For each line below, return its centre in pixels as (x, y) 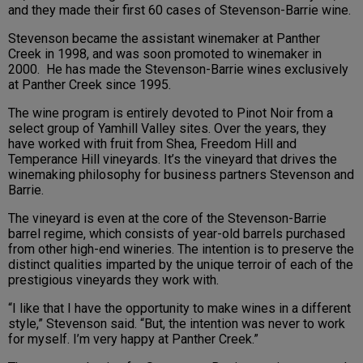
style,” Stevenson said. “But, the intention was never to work (177, 324)
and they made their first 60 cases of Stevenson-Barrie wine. (181, 11)
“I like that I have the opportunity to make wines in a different (179, 309)
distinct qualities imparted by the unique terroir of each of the (181, 265)
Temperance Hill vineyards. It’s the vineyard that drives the (173, 160)
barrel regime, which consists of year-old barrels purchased (177, 234)
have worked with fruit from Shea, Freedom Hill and (152, 144)
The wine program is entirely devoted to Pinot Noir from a (171, 113)
